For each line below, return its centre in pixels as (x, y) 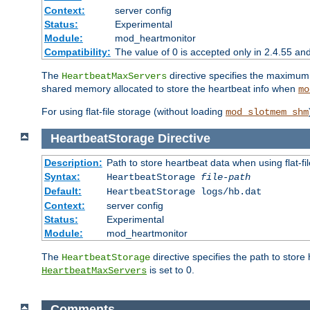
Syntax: (62, 176)
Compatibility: (77, 52)
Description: (73, 162)
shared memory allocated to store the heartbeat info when (170, 89)
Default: (63, 191)
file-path (225, 177)
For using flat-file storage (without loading (134, 112)
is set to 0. (171, 270)
